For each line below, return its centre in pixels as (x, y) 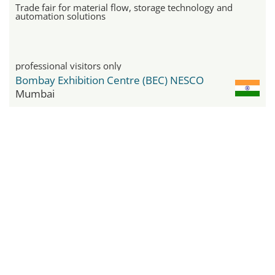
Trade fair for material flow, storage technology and (124, 8)
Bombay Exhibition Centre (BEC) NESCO (110, 80)
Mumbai (35, 94)
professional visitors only (68, 66)
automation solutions (60, 16)
